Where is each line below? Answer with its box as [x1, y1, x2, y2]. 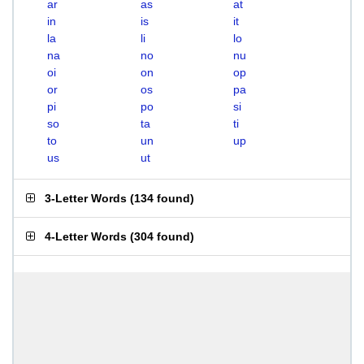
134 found [134, 192, 190, 205]
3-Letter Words [45, 192, 127, 205]
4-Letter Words [45, 230, 127, 243]
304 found [134, 230, 190, 243]
